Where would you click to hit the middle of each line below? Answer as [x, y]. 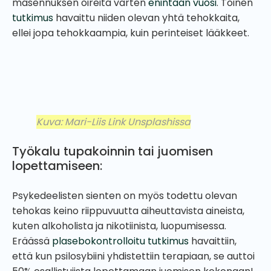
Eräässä [32, 241]
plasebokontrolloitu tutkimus [120, 241]
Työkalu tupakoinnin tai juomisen [113, 151]
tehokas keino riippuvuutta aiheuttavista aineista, [128, 211]
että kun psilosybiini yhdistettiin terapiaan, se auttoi [133, 256]
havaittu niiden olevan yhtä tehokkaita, [146, 18]
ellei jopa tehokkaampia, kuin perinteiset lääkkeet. [132, 33]
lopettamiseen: [57, 165]
